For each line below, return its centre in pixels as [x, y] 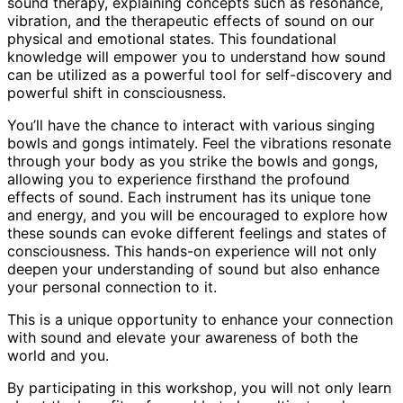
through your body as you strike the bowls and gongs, [193, 161]
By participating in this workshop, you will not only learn [199, 387]
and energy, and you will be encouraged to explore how [197, 215]
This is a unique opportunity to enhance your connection [200, 319]
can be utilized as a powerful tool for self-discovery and [200, 74]
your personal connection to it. [112, 287]
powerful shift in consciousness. [116, 92]
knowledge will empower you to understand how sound [197, 56]
